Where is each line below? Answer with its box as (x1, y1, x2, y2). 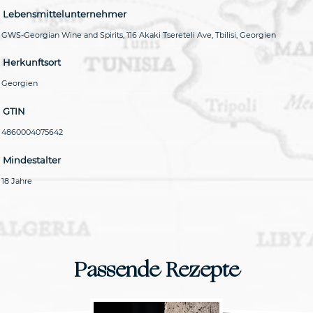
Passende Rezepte (74, 254, 239, 285)
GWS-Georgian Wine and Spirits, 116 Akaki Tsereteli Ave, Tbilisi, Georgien (1, 30, 276, 40)
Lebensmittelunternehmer (3, 8, 126, 20)
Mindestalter (3, 154, 61, 166)
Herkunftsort (3, 57, 61, 68)
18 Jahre (1, 176, 32, 186)
